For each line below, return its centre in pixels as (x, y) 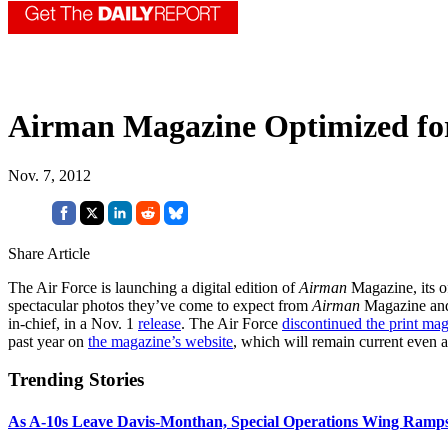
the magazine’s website (160, 341)
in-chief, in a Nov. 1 (73, 323)
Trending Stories (76, 380)
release (159, 323)
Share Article (49, 253)
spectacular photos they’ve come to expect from (160, 305)
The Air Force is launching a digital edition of (153, 287)
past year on (48, 341)
